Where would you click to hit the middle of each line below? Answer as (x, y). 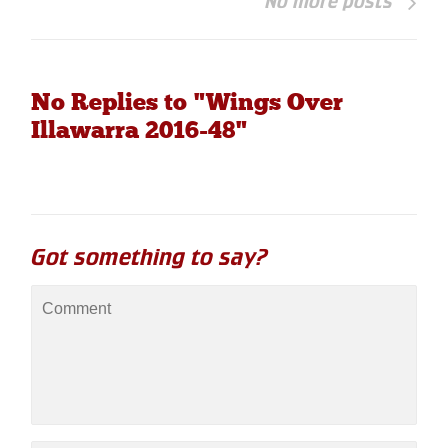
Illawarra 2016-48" (140, 129)
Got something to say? (150, 257)
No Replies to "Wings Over (187, 101)
